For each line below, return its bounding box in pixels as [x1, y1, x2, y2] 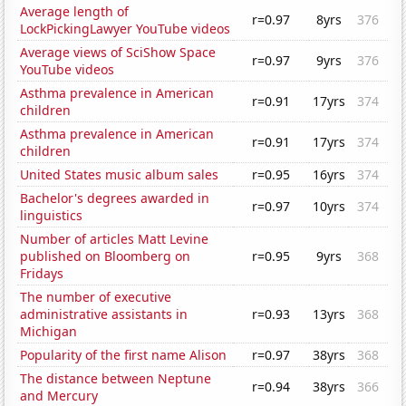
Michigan [20, 323, 78, 341]
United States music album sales [20, 166, 219, 184]
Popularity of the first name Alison [20, 346, 227, 364]
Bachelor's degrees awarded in [20, 189, 210, 208]
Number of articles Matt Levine [20, 230, 209, 248]
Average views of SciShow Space [20, 43, 217, 62]
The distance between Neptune [20, 370, 212, 388]
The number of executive [20, 288, 172, 306]
